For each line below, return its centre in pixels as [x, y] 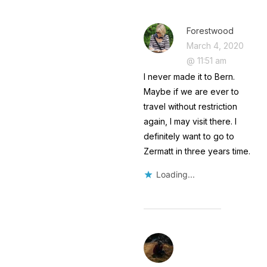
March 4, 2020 [215, 45]
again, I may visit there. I [190, 121]
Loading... [175, 174]
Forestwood [210, 30]
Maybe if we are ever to [191, 91]
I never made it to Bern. [189, 76]
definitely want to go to [189, 136]
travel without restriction [190, 106]
